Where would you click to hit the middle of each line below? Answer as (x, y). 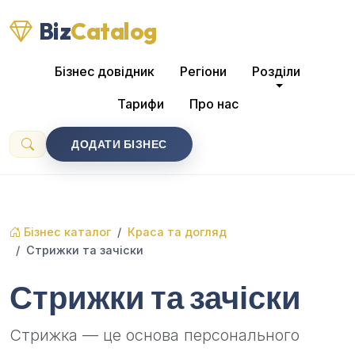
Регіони (203, 71)
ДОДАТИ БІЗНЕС (119, 144)
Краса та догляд (177, 232)
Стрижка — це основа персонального (155, 335)
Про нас (214, 104)
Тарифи (140, 104)
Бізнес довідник (105, 71)
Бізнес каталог (66, 232)
